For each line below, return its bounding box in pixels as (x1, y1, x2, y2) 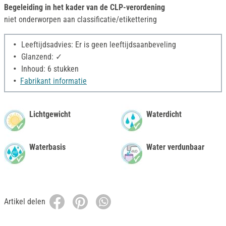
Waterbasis (29, 142, 66, 152)
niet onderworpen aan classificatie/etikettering (4, 15, 157, 25)
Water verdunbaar (146, 142, 204, 152)
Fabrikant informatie (20, 76, 87, 86)
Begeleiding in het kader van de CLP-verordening (4, 3, 165, 13)
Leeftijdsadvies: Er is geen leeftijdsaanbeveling (19, 40, 176, 50)
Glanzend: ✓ (19, 52, 62, 62)
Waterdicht (146, 109, 182, 120)
